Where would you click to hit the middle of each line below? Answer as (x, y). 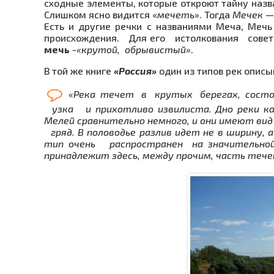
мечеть (176, 15)
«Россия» (135, 71)
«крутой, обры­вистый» (134, 50)
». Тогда (213, 15)
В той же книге (79, 71)
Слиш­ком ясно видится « (101, 15)
